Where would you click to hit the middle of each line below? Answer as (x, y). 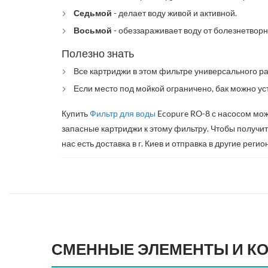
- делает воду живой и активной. (174, 13)
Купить (76, 113)
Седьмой (93, 13)
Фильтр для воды (123, 113)
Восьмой (94, 30)
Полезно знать (98, 54)
